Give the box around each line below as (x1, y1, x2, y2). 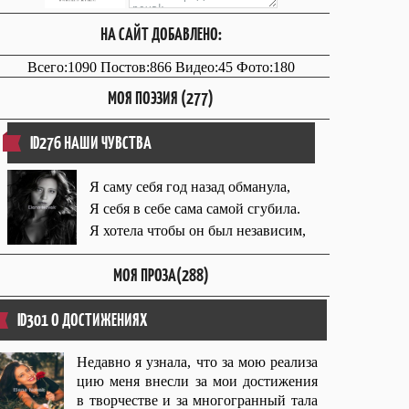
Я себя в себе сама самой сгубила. (89, 201, 300, 216)
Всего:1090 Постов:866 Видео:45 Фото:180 (26, 59, 295, 75)
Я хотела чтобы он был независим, (89, 223, 306, 238)
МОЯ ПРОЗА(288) (112, 264, 209, 287)
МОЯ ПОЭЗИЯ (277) (108, 87, 214, 110)
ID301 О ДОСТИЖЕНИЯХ (17, 309, 147, 331)
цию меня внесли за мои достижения (77, 373, 318, 389)
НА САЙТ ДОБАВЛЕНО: (100, 23, 222, 46)
